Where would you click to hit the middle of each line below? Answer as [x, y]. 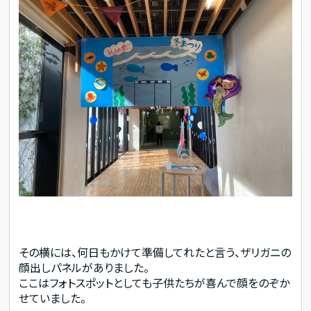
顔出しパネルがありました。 [84, 268]
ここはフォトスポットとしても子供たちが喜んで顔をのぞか [154, 283]
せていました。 [53, 298]
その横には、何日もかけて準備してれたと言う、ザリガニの [155, 252]
